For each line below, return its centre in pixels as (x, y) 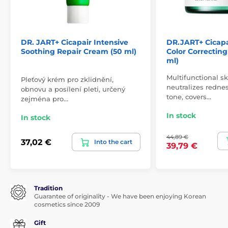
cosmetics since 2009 (67, 205)
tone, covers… (189, 97)
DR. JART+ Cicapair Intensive (75, 42)
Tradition (48, 188)
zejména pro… (45, 99)
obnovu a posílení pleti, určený (73, 89)
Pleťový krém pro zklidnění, (67, 80)
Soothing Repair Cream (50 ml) (79, 52)
